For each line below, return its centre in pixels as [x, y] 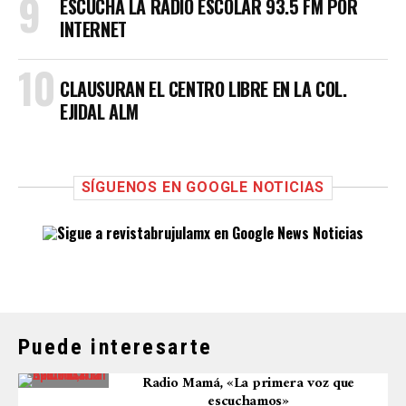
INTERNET [93, 29]
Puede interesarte [116, 347]
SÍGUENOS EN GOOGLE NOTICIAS [203, 187]
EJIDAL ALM [99, 111]
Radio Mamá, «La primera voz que [248, 383]
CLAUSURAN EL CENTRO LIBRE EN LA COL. [203, 89]
